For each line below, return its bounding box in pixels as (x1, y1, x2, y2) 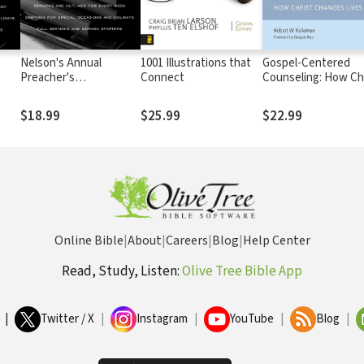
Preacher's (19, 68, 75, 86)
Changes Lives (262, 83, 337, 101)
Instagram (136, 310, 188, 327)
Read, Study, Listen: (62, 262, 182, 281)
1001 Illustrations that (141, 54, 252, 71)
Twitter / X (41, 310, 94, 327)
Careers (165, 232, 208, 249)
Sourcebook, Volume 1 (19, 83, 132, 101)
